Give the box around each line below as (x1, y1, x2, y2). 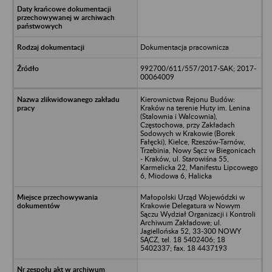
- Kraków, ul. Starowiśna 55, (140, 154, 229, 163)
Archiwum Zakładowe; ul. (140, 217, 222, 227)
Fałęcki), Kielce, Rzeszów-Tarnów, (140, 137, 245, 146)
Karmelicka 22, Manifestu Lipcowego (140, 162, 258, 172)
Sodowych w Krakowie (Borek (140, 128, 235, 138)
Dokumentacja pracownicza (140, 42, 229, 52)
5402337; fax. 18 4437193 (140, 243, 227, 253)
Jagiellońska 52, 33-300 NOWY (140, 226, 241, 236)
